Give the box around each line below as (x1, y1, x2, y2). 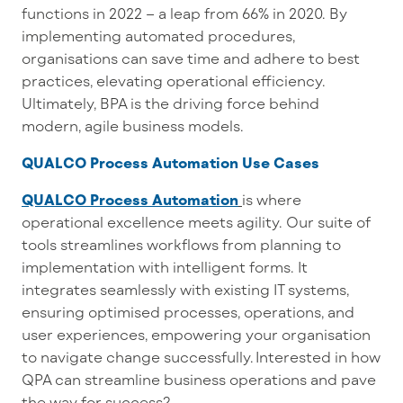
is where (242, 191, 301, 209)
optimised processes (85, 303, 237, 321)
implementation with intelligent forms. (22, 258, 298, 276)
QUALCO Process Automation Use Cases (22, 154, 319, 172)
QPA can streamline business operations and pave (22, 371, 376, 389)
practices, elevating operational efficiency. (22, 72, 326, 90)
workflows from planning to (147, 236, 341, 254)
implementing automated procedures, (22, 27, 295, 45)
